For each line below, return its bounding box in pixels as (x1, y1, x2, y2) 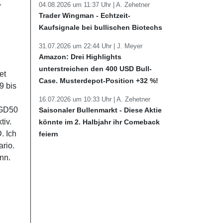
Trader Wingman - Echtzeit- (39, 11, 130, 19)
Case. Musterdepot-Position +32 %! (39, 77, 158, 85)
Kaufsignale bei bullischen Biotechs (39, 23, 162, 31)
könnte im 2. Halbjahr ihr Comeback (39, 118, 160, 126)
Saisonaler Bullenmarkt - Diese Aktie (39, 106, 162, 114)
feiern (39, 130, 58, 138)
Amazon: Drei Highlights (39, 53, 121, 61)
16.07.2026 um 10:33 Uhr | (39, 96, 116, 103)
